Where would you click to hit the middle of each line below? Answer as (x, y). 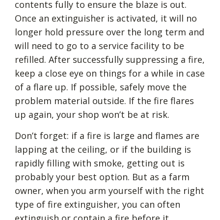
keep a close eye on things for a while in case (110, 73)
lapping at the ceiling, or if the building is (103, 149)
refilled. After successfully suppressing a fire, (110, 59)
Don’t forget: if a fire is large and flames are (107, 135)
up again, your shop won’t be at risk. (92, 114)
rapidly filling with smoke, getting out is (100, 163)
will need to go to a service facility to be (99, 45)
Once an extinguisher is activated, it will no (106, 18)
